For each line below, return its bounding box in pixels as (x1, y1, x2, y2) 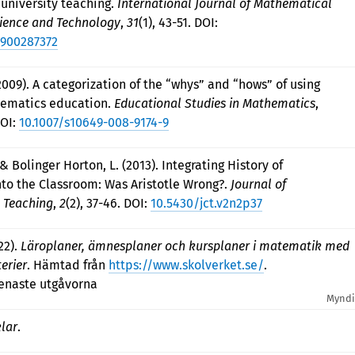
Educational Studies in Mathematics (114, 96, 315, 112)
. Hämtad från (27, 258, 109, 273)
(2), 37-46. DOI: (66, 196, 151, 212)
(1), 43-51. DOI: (139, 15, 218, 31)
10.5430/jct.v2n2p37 (151, 196, 262, 212)
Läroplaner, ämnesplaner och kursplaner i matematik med (21, 239, 349, 254)
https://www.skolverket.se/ (109, 258, 264, 273)
